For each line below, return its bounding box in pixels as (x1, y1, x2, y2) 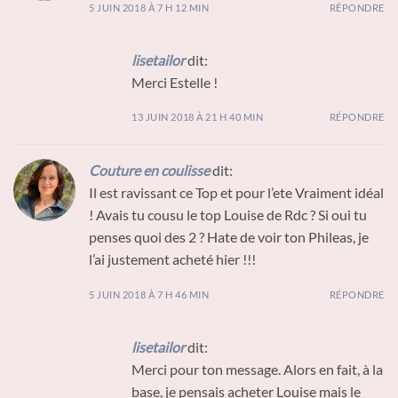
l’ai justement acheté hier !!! (89, 251, 256, 268)
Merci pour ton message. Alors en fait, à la (131, 361, 383, 378)
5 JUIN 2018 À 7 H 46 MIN (89, 289, 210, 301)
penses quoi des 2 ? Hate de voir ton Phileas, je (89, 228, 369, 246)
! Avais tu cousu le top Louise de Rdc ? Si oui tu (89, 206, 367, 224)
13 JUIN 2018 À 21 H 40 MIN (131, 111, 264, 123)
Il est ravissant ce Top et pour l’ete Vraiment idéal (89, 184, 384, 202)
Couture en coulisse (89, 162, 210, 179)
